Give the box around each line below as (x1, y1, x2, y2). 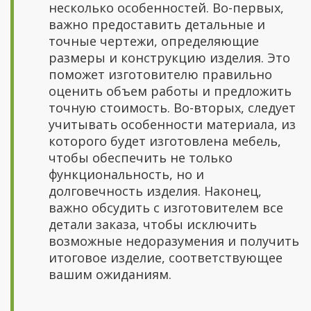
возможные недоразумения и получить (49, 233, 299, 249)
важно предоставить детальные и (49, 16, 265, 33)
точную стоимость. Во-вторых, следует (49, 99, 296, 116)
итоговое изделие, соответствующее (49, 249, 283, 266)
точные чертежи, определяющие (49, 33, 259, 49)
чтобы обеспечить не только (49, 149, 233, 166)
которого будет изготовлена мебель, (49, 133, 281, 149)
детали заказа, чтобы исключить (49, 216, 257, 233)
